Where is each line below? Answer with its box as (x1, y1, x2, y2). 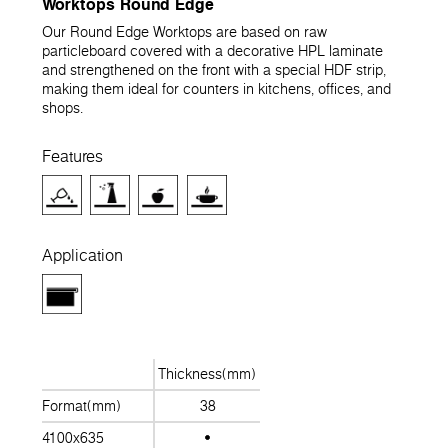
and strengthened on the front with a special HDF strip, (42, 60, 386, 81)
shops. (42, 98, 83, 119)
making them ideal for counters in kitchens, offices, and (42, 79, 391, 100)
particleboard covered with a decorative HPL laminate (42, 41, 383, 62)
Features (42, 144, 103, 167)
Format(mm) (42, 395, 121, 416)
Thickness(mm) (158, 363, 257, 384)
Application (42, 243, 123, 266)
